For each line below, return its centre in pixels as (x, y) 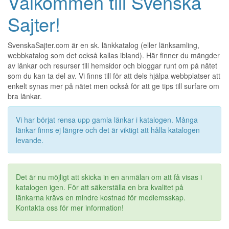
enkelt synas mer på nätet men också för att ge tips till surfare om (113, 86)
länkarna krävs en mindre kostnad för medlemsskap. (101, 198)
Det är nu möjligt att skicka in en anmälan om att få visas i (109, 177)
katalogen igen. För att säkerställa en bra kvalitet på (100, 187)
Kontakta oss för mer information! (70, 208)
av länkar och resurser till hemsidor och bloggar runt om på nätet (112, 66)
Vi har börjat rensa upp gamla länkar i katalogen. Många (107, 120)
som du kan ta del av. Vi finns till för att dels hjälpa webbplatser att (114, 76)
